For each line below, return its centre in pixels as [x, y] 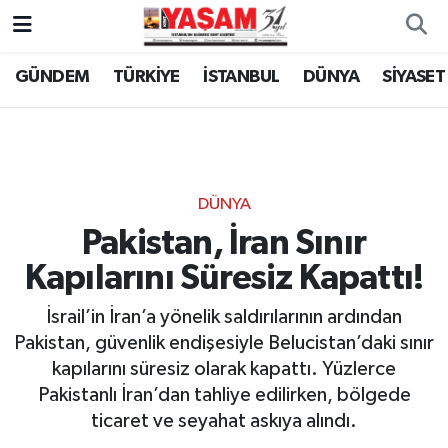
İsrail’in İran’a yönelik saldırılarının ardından [224, 317]
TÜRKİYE [146, 77]
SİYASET [414, 77]
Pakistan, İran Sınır [224, 243]
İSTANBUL [241, 77]
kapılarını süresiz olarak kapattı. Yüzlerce [224, 369]
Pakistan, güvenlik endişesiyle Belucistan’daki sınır [224, 343]
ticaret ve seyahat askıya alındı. [224, 421]
